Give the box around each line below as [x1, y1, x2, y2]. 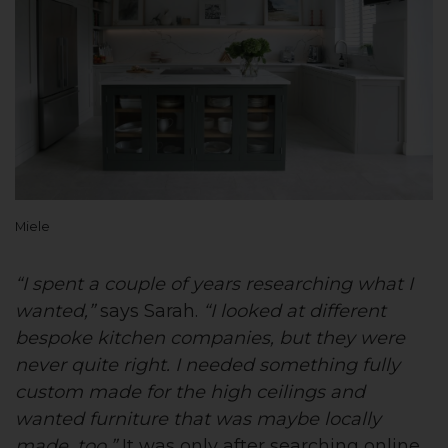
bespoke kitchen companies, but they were [15, 327, 405, 350]
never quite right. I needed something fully [15, 354, 400, 377]
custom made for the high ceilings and [15, 381, 365, 404]
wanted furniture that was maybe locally [15, 408, 381, 431]
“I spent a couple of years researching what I [15, 273, 413, 296]
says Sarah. [95, 300, 203, 323]
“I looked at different [203, 300, 386, 323]
